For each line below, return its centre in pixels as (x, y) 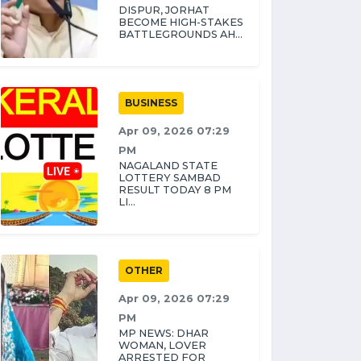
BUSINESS (151, 103)
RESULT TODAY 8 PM (175, 190)
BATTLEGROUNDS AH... (180, 34)
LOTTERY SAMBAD (170, 178)
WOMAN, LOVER (162, 345)
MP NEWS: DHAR (164, 333)
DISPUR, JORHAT (164, 10)
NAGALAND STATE (168, 166)
